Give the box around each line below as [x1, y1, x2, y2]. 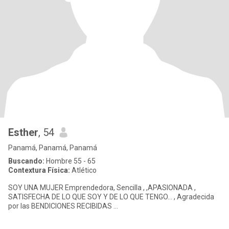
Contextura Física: [8, 166, 70, 174]
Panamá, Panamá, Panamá [8, 144, 97, 152]
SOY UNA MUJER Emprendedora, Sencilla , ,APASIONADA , [8, 184, 24, 192]
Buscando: [8, 157, 44, 165]
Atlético [70, 166, 97, 174]
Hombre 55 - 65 [44, 157, 96, 165]
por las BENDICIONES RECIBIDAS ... [77, 202, 120, 210]
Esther [8, 126, 38, 139]
